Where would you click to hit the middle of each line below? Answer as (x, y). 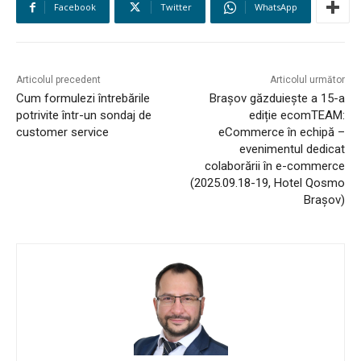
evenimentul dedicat (292, 149)
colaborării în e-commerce (274, 166)
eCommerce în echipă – (281, 133)
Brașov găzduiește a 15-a (277, 99)
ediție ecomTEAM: (297, 116)
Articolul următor (307, 80)
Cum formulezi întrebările (83, 99)
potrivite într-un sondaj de (84, 116)
